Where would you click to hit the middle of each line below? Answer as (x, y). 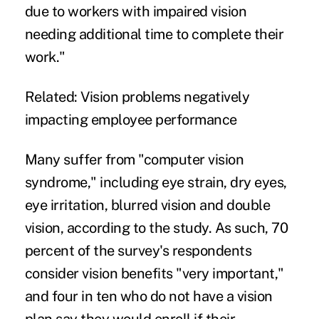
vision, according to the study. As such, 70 (156, 228)
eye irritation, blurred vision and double (147, 205)
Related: (53, 97)
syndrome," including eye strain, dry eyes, (156, 183)
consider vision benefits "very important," (154, 274)
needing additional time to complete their (154, 35)
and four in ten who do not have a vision (148, 297)
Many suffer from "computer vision (134, 160)
